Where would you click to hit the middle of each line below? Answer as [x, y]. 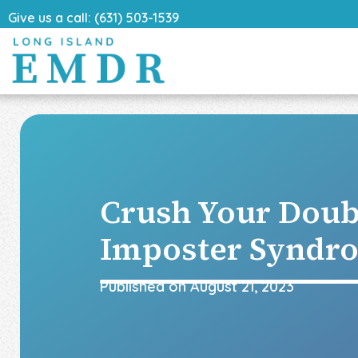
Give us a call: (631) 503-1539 [93, 18]
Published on [145, 287]
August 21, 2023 [242, 287]
